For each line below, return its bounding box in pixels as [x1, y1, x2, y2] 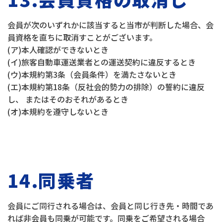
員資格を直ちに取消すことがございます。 [7, 31, 157, 43]
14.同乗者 [7, 167, 95, 193]
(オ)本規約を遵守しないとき [7, 106, 109, 117]
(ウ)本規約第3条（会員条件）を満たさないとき [7, 68, 176, 80]
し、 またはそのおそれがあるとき [7, 93, 128, 105]
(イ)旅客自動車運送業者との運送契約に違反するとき [7, 56, 196, 68]
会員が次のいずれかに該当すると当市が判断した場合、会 [7, 19, 214, 31]
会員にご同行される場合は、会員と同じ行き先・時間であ [7, 200, 214, 212]
